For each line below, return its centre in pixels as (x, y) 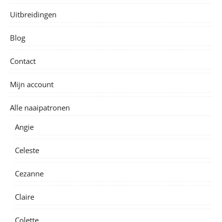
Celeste (27, 150)
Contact (23, 61)
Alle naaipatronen (40, 108)
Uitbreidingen (33, 15)
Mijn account (32, 84)
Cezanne (29, 174)
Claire (25, 197)
